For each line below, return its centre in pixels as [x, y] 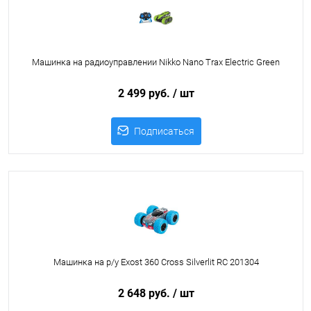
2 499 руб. [145, 93]
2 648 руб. [145, 293]
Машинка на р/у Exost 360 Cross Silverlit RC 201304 [156, 262]
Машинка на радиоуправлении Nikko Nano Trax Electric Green [156, 62]
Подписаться [164, 131]
